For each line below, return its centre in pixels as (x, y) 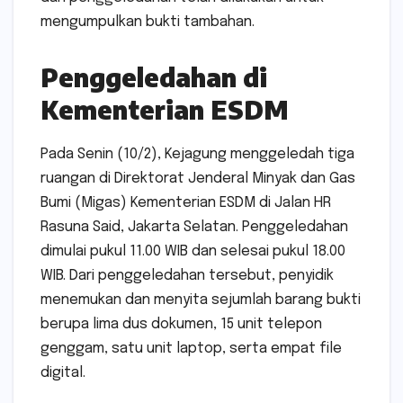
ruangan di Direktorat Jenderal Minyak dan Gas (198, 179)
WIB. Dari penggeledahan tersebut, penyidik (187, 276)
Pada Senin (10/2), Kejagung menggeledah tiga (197, 155)
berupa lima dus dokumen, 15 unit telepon (181, 325)
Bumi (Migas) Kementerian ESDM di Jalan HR (186, 203)
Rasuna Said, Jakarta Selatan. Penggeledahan (194, 228)
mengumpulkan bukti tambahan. (148, 22)
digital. (63, 373)
